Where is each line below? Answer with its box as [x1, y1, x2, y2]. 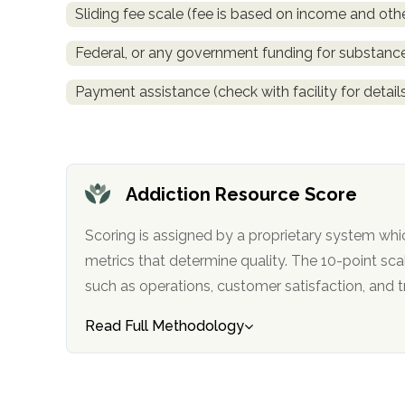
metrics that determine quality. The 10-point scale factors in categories [85, 251, 169, 269]
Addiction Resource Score [126, 183, 357, 205]
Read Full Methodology [85, 316, 244, 334]
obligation [27, 7, 103, 24]
